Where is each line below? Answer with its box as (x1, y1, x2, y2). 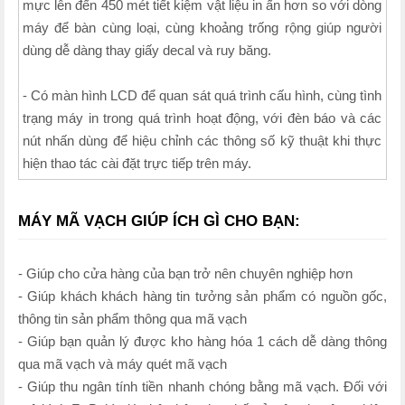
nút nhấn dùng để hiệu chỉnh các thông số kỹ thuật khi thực (23, 132, 381, 148)
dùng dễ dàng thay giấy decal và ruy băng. (23, 42, 272, 58)
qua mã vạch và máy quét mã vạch (18, 355, 227, 372)
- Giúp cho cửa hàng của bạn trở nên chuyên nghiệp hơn (18, 265, 353, 281)
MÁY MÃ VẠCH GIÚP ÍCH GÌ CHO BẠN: (18, 211, 300, 230)
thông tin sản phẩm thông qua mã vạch (18, 310, 247, 326)
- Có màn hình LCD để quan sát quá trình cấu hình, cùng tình (23, 87, 381, 103)
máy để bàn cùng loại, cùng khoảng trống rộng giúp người (23, 19, 381, 35)
